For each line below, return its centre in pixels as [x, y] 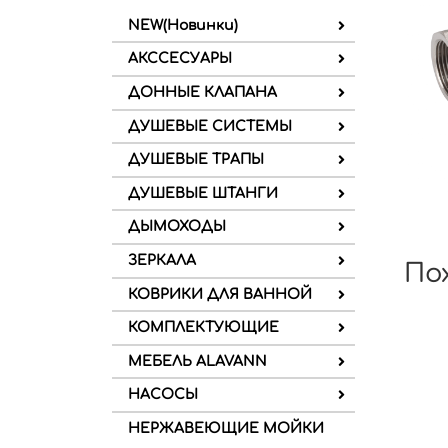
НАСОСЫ [163, 395]
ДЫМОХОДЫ [177, 227]
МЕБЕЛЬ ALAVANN [197, 361]
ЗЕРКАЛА [162, 260]
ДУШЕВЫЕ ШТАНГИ [203, 193]
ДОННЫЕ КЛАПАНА [202, 92]
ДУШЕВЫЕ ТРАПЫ [196, 160]
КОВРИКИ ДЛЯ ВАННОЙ [220, 294]
